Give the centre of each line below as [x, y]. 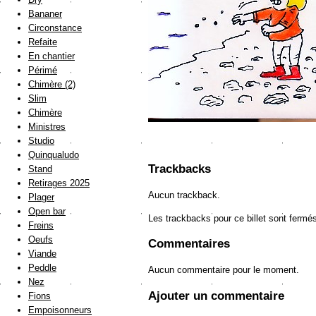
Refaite [43, 42]
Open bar [47, 212]
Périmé [43, 71]
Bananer [45, 14]
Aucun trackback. [184, 195]
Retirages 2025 [59, 183]
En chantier [51, 56]
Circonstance [55, 28]
